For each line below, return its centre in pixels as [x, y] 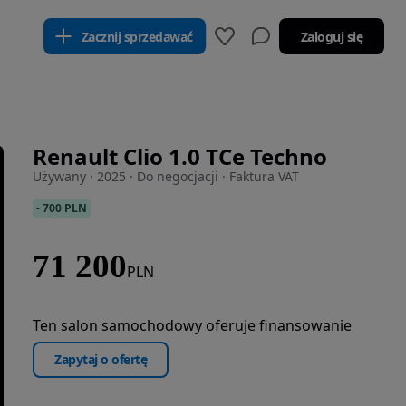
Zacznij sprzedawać [137, 36]
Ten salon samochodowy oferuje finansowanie [192, 325]
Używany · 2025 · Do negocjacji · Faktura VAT [166, 176]
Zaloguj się [331, 36]
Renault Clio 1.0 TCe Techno [180, 156]
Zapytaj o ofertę [101, 360]
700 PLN [65, 208]
